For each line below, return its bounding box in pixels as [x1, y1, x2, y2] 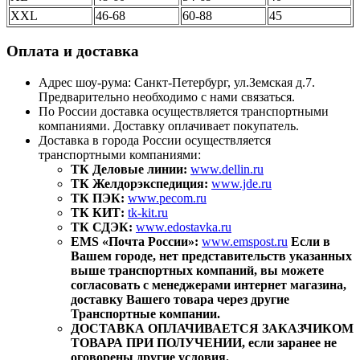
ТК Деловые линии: [71, 162, 187, 176]
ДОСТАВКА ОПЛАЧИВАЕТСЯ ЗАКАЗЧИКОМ [71, 321, 354, 335]
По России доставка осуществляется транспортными [39, 104, 329, 118]
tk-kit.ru [128, 205, 168, 219]
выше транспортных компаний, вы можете [71, 263, 324, 277]
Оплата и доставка [6, 43, 139, 60]
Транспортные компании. [71, 306, 220, 321]
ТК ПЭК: [71, 190, 125, 205]
